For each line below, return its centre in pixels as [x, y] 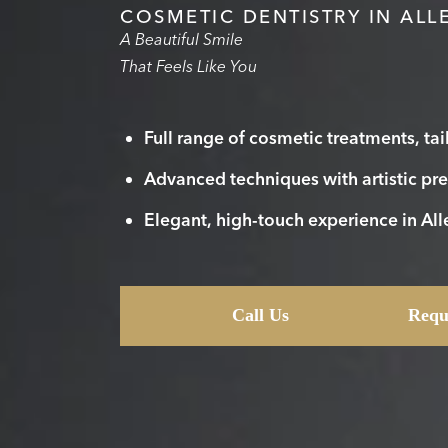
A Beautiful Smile [183, 38]
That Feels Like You [188, 65]
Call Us [260, 314]
